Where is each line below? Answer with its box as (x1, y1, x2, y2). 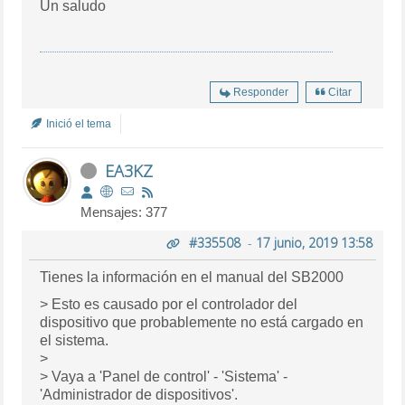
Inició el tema (43, 117, 112, 130)
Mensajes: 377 (80, 203, 168, 220)
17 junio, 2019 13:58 (255, 233, 372, 251)
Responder (232, 85, 288, 99)
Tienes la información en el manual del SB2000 (40, 268, 344, 285)
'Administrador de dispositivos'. (40, 386, 239, 402)
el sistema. (40, 332, 109, 348)
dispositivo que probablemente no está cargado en (40, 314, 364, 330)
